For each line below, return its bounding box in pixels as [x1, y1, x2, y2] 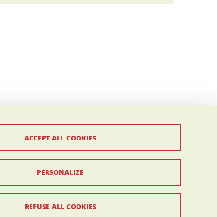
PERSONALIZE [37, 167, 84, 177]
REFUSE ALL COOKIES [24, 201, 96, 211]
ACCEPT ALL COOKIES [24, 133, 97, 142]
